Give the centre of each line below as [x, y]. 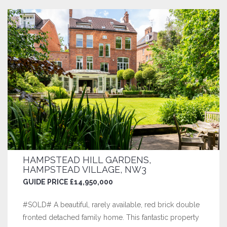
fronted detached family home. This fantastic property [111, 218]
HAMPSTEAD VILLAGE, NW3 [85, 170]
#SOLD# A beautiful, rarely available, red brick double [111, 205]
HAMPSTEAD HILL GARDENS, [87, 160]
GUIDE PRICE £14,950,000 [68, 182]
